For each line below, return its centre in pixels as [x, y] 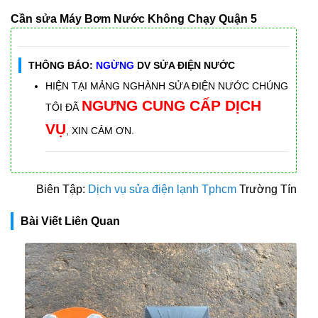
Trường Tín [267, 189]
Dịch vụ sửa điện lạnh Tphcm [162, 189]
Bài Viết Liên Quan [70, 221]
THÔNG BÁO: [62, 66]
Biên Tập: [62, 189]
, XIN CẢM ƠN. [100, 131]
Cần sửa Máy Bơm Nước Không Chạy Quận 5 [134, 19]
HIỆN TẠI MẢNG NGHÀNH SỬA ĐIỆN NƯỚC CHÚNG [167, 86]
